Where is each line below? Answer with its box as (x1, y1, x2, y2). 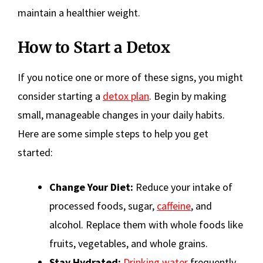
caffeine (157, 198, 191, 213)
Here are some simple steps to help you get (18, 126, 208, 140)
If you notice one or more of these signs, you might (18, 70, 243, 84)
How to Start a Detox (18, 37, 170, 57)
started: (18, 145, 53, 159)
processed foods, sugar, (49, 198, 157, 213)
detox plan (103, 89, 149, 103)
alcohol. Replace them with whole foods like (49, 217, 243, 231)
